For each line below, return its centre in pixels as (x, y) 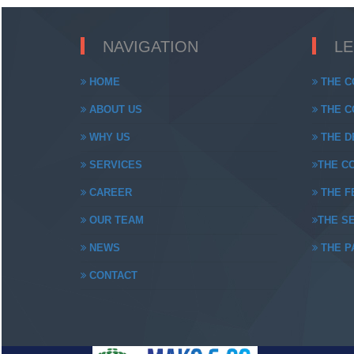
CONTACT (112, 275)
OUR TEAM (115, 220)
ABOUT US (114, 109)
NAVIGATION (151, 47)
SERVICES (114, 165)
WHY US (108, 137)
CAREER (109, 192)
